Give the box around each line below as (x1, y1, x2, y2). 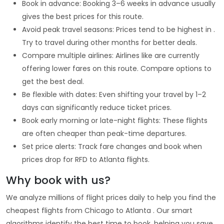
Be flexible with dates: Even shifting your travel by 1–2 (22, 89, 206, 99)
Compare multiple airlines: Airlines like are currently (22, 50, 199, 60)
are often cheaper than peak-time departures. (22, 128, 186, 138)
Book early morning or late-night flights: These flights (22, 115, 207, 125)
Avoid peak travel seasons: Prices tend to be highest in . (22, 24, 215, 34)
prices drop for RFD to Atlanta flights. (22, 154, 149, 164)
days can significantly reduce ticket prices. (22, 102, 171, 112)
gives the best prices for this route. (22, 11, 143, 21)
